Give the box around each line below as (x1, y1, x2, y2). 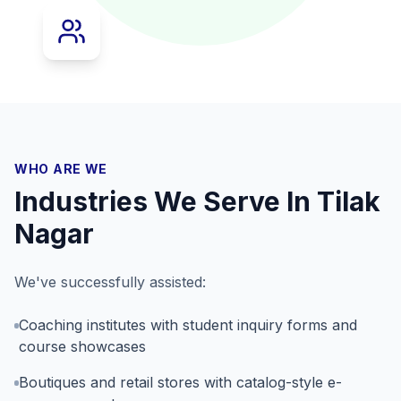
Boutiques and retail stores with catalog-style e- (18, 373, 342, 391)
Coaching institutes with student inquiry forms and (18, 316, 357, 334)
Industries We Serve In (14, 185, 317, 218)
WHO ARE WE (14, 161, 107, 176)
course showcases (18, 337, 146, 355)
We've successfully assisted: (14, 273, 206, 291)
